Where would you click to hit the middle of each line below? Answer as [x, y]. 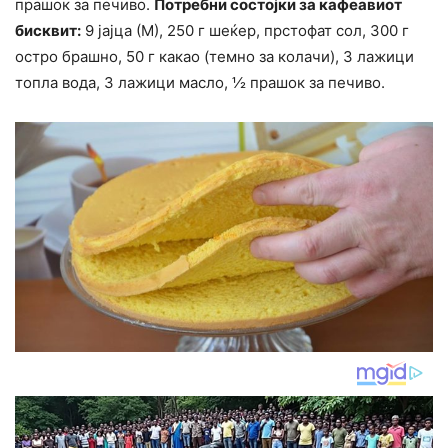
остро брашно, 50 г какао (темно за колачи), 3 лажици [214, 57]
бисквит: [48, 31]
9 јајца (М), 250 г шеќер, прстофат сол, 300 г [245, 31]
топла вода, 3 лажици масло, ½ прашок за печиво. [200, 83]
